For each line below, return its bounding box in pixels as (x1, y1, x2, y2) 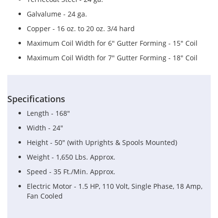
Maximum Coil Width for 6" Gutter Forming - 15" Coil (27, 38, 198, 48)
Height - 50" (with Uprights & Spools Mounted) (27, 138, 177, 147)
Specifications (7, 93, 65, 105)
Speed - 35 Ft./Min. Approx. (27, 167, 115, 177)
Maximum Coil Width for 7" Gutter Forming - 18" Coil (27, 53, 198, 63)
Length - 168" (27, 109, 70, 118)
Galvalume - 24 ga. (27, 9, 87, 19)
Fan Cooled (27, 191, 63, 201)
